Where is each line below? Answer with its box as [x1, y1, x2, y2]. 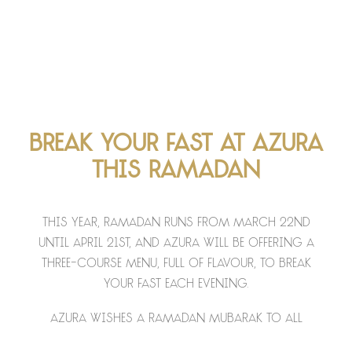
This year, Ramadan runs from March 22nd [42, 218, 310, 229]
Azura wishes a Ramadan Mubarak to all [49, 313, 302, 325]
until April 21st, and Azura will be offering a [38, 238, 314, 250]
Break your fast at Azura [29, 134, 323, 156]
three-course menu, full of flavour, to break [41, 258, 311, 270]
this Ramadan [92, 160, 260, 183]
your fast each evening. [104, 279, 248, 291]
